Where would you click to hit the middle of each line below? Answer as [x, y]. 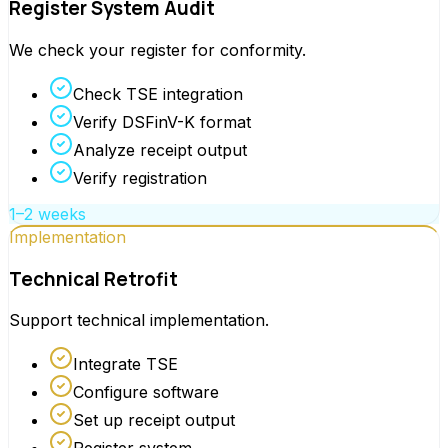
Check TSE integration [158, 93]
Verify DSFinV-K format [162, 121]
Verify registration [140, 177]
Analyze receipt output [160, 149]
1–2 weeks [47, 213]
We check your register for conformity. [157, 49]
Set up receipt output [154, 420]
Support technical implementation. [139, 320]
